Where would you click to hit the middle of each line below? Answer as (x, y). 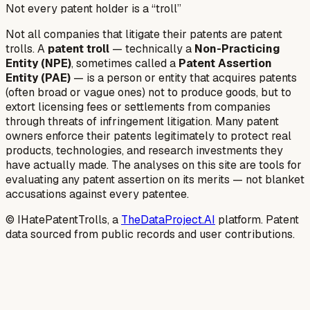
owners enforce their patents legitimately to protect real (148, 136)
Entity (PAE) (38, 77)
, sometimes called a (125, 63)
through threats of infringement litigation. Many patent (142, 121)
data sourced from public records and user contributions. (150, 234)
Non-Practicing (237, 48)
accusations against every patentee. (97, 194)
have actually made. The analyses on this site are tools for (154, 165)
